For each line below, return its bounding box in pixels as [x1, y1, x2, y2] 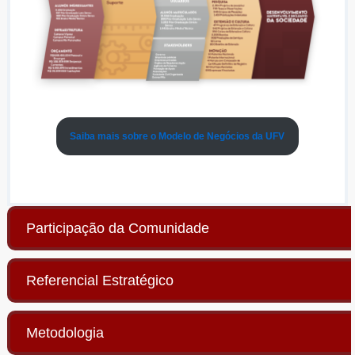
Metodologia [25, 325, 104, 341]
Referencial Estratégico [25, 273, 174, 288]
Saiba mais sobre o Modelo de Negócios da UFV [70, 131, 285, 142]
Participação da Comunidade [25, 220, 209, 236]
